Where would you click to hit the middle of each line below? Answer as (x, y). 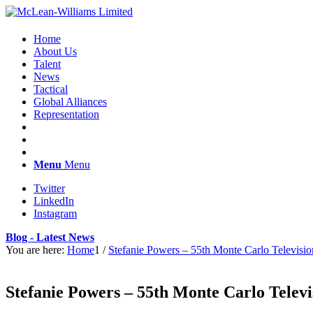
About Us (55, 51)
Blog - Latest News (50, 237)
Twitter (49, 188)
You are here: (35, 250)
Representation (66, 114)
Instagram (55, 213)
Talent (47, 64)
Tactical (51, 89)
